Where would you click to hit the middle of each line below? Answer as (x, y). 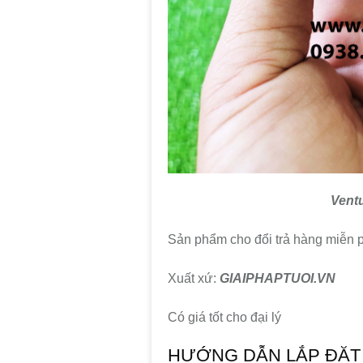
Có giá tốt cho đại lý (224, 317)
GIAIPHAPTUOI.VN (278, 278)
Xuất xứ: (194, 278)
